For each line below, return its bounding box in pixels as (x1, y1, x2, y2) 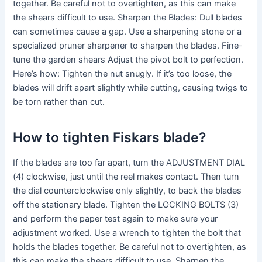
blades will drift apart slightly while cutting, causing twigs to (13, 82, 249, 94)
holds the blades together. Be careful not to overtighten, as (13, 242, 247, 253)
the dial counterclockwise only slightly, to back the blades (13, 185, 242, 196)
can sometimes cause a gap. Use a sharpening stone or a (13, 26, 242, 37)
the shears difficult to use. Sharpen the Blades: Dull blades (13, 12, 243, 23)
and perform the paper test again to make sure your (13, 213, 218, 225)
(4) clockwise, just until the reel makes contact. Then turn (13, 171, 240, 182)
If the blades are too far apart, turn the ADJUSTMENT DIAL (13, 157, 246, 168)
